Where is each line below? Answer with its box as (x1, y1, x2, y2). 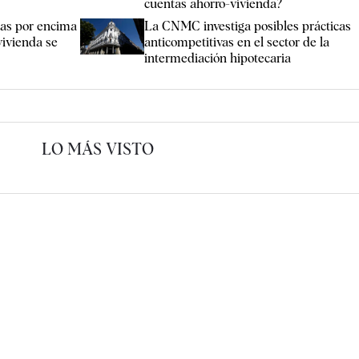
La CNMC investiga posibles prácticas (144, 18, 352, 34)
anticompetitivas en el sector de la (144, 34, 330, 50)
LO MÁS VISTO (42, 139, 155, 159)
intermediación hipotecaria (144, 50, 292, 66)
